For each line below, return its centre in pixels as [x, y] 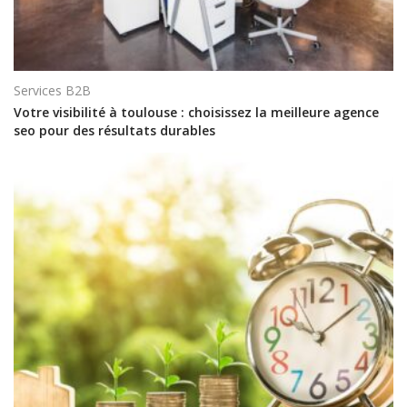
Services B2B [52, 90]
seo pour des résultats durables [114, 131]
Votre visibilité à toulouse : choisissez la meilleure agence [196, 113]
